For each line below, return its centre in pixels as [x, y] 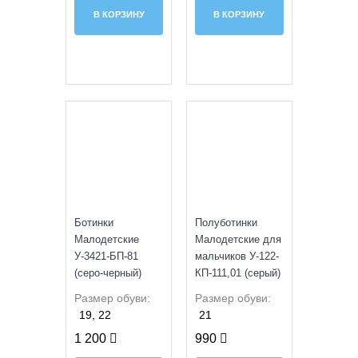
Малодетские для [238, 239]
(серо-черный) [108, 272]
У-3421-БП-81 [107, 256]
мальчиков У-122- [237, 256]
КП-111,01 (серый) [238, 272]
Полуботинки [226, 222]
